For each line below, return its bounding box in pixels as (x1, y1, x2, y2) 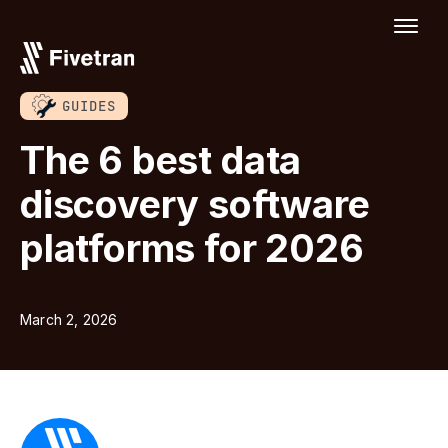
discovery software (20, 181, 370, 227)
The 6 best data (20, 137, 302, 183)
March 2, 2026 (20, 311, 118, 328)
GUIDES (62, 97, 116, 115)
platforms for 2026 (20, 225, 364, 271)
